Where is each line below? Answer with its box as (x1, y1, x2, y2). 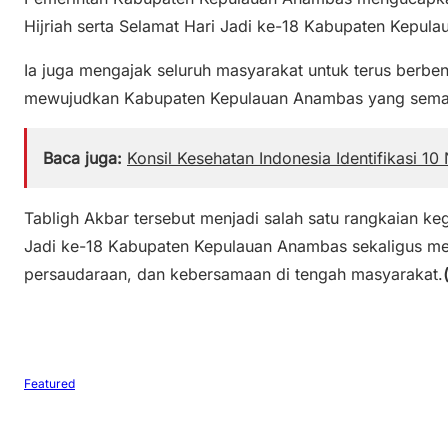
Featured (24, 375, 75, 391)
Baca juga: (43, 148, 122, 169)
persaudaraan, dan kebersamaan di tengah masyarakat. (24, 264, 443, 285)
